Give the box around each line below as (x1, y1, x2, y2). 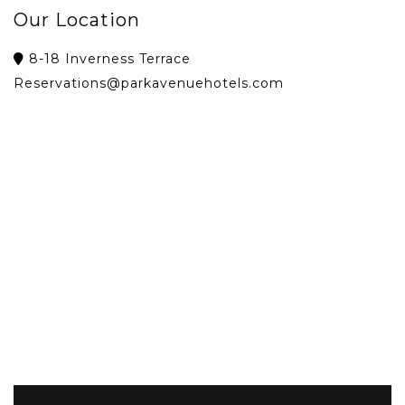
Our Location (14, 8, 140, 31)
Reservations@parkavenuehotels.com (14, 74, 284, 91)
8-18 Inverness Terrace (24, 50, 191, 67)
